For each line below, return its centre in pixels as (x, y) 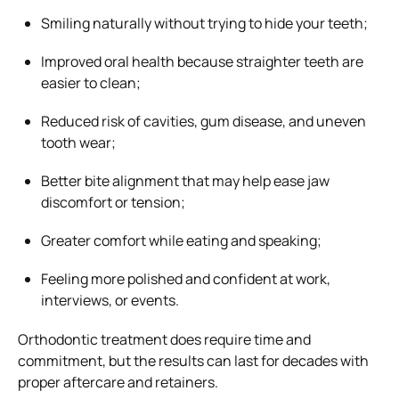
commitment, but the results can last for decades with (193, 360)
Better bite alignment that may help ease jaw (185, 180)
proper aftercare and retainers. (118, 382)
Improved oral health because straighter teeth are (202, 61)
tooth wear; (78, 142)
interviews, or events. (110, 300)
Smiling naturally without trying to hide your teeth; (204, 23)
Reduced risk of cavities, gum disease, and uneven (204, 121)
